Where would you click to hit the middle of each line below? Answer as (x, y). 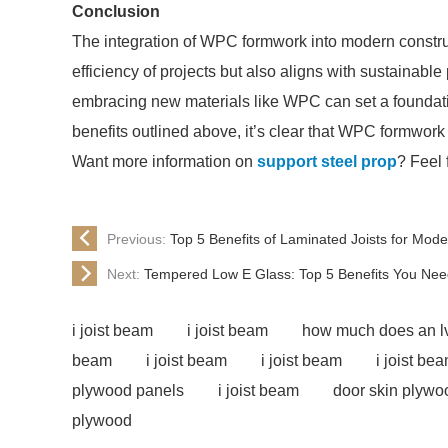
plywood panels (128, 390)
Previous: (138, 238)
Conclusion (116, 11)
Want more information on (164, 161)
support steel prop (327, 161)
